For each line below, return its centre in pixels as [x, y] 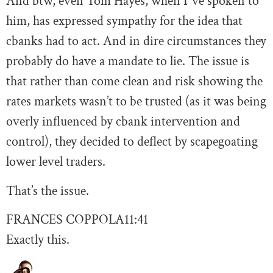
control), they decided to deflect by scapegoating [132, 142]
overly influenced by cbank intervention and [123, 122]
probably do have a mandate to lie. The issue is [128, 62]
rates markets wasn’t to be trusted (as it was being [136, 102]
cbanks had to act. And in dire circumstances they [136, 41]
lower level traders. [56, 162]
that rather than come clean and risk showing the [134, 82]
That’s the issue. [48, 191]
